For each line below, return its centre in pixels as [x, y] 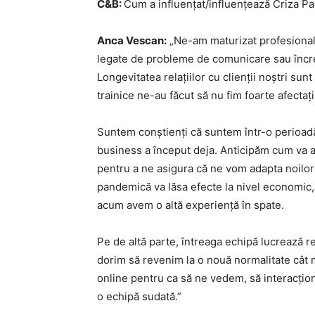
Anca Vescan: [132, 41]
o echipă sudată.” [139, 297]
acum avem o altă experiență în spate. [191, 205]
